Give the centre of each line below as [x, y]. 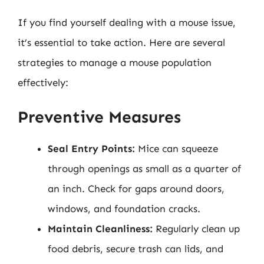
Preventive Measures [99, 117]
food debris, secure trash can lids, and [136, 249]
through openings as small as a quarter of [144, 169]
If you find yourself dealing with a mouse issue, [127, 22]
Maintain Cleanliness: [100, 229]
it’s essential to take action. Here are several [121, 42]
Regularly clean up [196, 229]
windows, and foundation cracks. [124, 209]
